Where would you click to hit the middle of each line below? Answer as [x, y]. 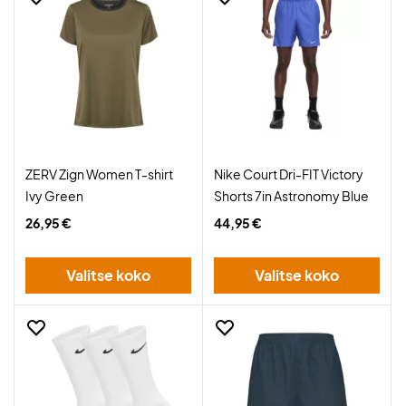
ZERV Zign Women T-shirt [99, 174]
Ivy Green [54, 196]
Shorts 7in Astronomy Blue [291, 196]
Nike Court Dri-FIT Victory [289, 174]
